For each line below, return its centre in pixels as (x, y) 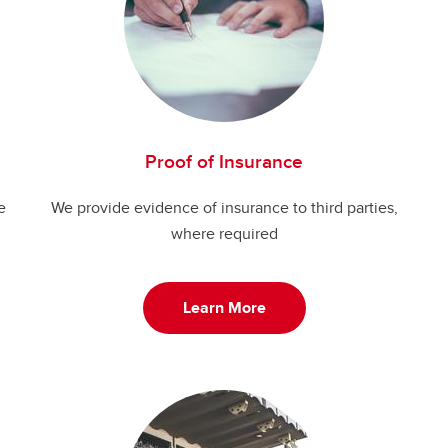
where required (224, 233)
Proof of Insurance (224, 161)
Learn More (224, 307)
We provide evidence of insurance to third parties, (224, 207)
